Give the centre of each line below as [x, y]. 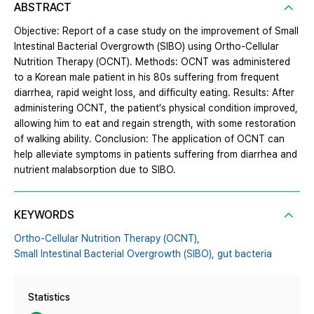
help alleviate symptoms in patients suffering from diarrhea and [156, 155]
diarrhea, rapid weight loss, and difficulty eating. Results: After [154, 93]
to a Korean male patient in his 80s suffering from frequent [146, 77]
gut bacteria [245, 254]
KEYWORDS [44, 215]
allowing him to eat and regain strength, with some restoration [155, 124]
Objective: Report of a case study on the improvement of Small [156, 31]
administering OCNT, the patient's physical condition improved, [156, 108]
